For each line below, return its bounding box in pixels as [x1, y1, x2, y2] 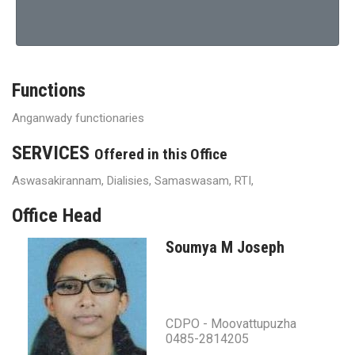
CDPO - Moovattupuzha [166, 316, 296, 332]
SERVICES [12, 142, 94, 165]
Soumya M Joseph [166, 238, 284, 258]
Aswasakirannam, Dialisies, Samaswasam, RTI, [12, 174, 254, 189]
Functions [12, 79, 86, 102]
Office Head [12, 204, 101, 227]
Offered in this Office [94, 145, 227, 164]
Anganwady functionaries [12, 111, 144, 126]
